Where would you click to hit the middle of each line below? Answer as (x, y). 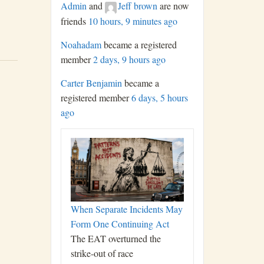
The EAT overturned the (116, 238)
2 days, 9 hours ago (129, 59)
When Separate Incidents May (127, 209)
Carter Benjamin (91, 82)
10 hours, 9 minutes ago (133, 21)
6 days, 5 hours (160, 97)
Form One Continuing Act (120, 223)
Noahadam (81, 44)
